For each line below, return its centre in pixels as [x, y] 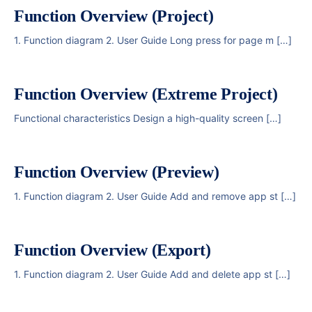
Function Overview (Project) [114, 16]
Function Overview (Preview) [117, 172]
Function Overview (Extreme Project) [146, 94]
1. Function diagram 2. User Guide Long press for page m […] [153, 40]
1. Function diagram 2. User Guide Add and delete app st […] [152, 274]
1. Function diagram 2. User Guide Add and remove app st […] [155, 196]
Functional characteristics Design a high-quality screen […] [148, 118]
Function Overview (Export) [112, 250]
